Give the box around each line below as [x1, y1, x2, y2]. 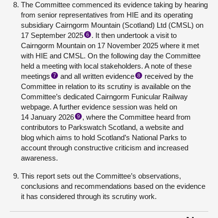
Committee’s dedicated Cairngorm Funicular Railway [21, 92, 188, 101]
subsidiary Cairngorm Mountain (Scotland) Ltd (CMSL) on [21, 21, 203, 29]
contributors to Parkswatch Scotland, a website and [21, 123, 183, 131]
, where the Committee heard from [82, 113, 191, 121]
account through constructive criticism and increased [21, 144, 188, 152]
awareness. [21, 154, 62, 162]
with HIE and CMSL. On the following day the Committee [21, 52, 200, 60]
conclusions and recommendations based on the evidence [21, 182, 205, 190]
